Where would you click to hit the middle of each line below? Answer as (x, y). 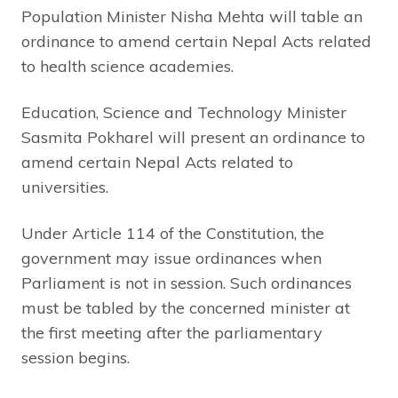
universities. (65, 187)
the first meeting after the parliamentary (172, 332)
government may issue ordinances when (171, 258)
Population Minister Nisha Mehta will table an (192, 16)
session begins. (76, 357)
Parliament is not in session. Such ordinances (187, 283)
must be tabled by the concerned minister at (186, 307)
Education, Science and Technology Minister (184, 112)
